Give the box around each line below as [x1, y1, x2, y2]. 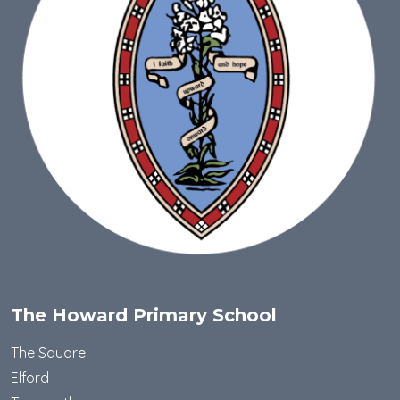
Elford [11, 369, 49, 387]
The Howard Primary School [11, 304, 277, 327]
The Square [11, 344, 86, 362]
